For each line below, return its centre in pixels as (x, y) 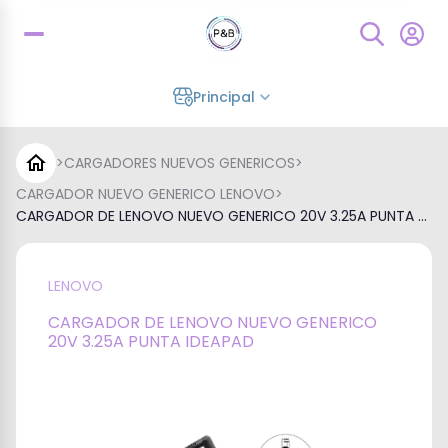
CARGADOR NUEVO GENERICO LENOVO (145, 194)
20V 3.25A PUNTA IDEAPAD (151, 341)
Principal (224, 97)
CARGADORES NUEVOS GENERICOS (179, 163)
